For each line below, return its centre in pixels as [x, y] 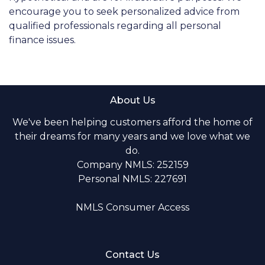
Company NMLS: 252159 [132, 164]
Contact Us [132, 254]
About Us [132, 100]
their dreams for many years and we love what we [132, 136]
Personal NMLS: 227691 [132, 179]
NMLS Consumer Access [132, 207]
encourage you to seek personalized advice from [124, 11]
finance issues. [42, 40]
